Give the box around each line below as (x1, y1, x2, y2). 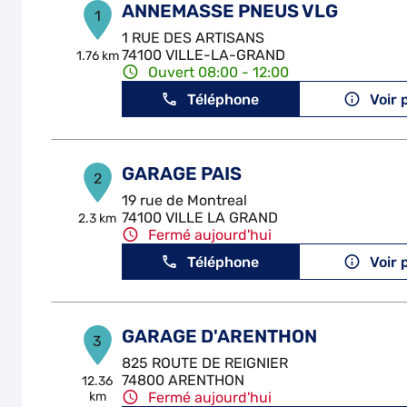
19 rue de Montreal (121, 192, 247, 209)
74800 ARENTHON (121, 372, 244, 389)
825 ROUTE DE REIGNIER (121, 354, 288, 372)
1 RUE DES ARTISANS (121, 29, 264, 46)
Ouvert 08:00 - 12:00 (147, 64, 289, 81)
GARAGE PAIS (121, 163, 242, 184)
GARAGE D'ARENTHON (121, 325, 317, 347)
